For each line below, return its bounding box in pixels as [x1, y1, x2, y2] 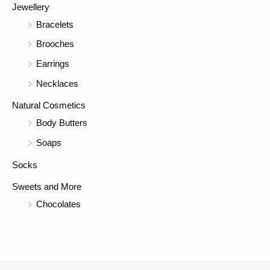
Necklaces [36, 78, 78, 89]
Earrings [36, 59, 69, 69]
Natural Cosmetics [12, 101, 86, 111]
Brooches [36, 39, 74, 49]
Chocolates [36, 199, 81, 210]
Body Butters [36, 118, 87, 128]
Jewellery [12, 2, 49, 12]
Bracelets [36, 19, 74, 30]
